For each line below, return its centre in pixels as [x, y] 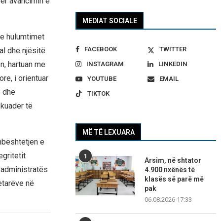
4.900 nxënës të [170, 170]
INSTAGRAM [105, 64]
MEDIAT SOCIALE [110, 21]
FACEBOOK [101, 49]
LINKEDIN [173, 64]
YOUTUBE [102, 79]
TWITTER [173, 49]
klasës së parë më [174, 179]
